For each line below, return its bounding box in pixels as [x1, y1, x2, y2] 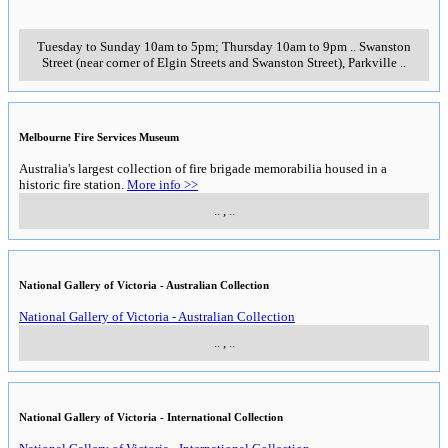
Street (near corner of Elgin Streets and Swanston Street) [42, 54, 342, 70]
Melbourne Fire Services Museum [19, 130, 179, 143]
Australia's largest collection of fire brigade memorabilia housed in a [19, 160, 387, 176]
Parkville [348, 54, 397, 70]
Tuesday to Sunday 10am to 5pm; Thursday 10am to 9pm [37, 38, 347, 54]
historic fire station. [19, 176, 127, 192]
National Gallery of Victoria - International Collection [19, 410, 283, 423]
